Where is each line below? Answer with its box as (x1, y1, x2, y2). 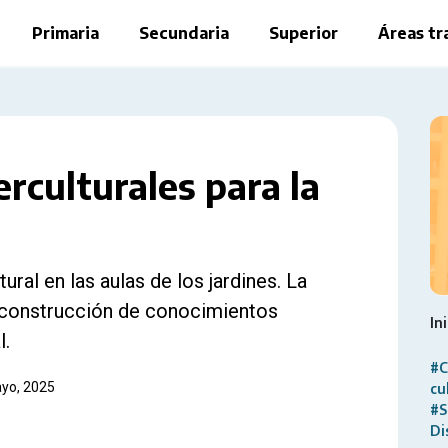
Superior (268, 23, 338, 43)
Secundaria (138, 23, 229, 43)
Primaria (31, 23, 99, 43)
